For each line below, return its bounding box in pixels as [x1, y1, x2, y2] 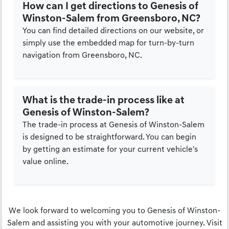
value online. [22, 158, 69, 167]
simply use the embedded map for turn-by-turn [22, 39, 195, 48]
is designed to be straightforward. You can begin [22, 133, 197, 142]
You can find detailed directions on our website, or [22, 27, 204, 36]
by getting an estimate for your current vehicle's [22, 146, 198, 154]
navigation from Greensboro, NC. [22, 52, 143, 60]
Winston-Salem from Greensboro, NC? [22, 14, 201, 25]
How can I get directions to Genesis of [22, 2, 199, 12]
